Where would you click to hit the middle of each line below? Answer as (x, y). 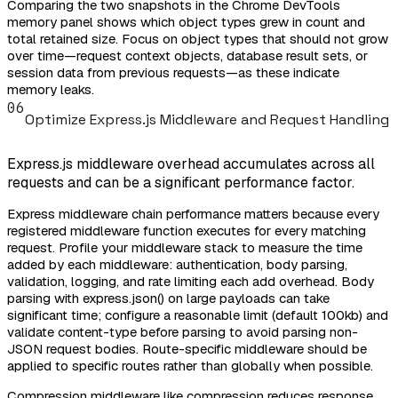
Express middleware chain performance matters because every (193, 214)
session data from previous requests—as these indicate (173, 72)
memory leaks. (51, 89)
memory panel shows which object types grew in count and (186, 21)
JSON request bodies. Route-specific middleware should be (187, 349)
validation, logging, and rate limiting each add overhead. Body (191, 282)
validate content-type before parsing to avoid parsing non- (183, 332)
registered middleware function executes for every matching (187, 231)
